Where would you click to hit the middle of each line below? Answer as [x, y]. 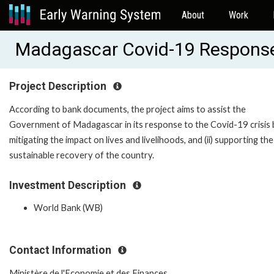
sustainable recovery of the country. [82, 155]
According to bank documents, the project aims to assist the [128, 109]
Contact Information [61, 250]
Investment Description [69, 185]
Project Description [59, 86]
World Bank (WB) [68, 208]
